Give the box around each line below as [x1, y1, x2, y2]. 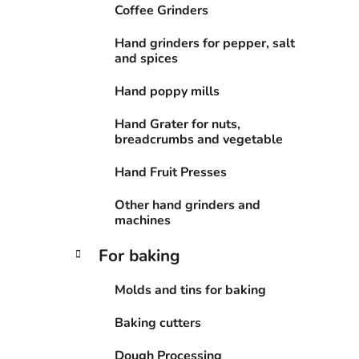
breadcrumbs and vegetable [115, 131, 283, 149]
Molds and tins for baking [115, 281, 266, 300]
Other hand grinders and [115, 196, 260, 215]
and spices [115, 50, 178, 68]
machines [115, 212, 171, 230]
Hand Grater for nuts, [115, 115, 240, 134]
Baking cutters [115, 314, 201, 333]
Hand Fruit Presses [115, 163, 227, 182]
